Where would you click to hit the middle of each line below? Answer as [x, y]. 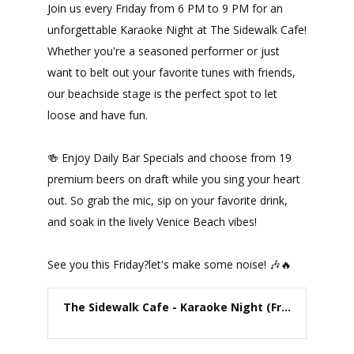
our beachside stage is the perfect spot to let [162, 94]
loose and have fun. [97, 115]
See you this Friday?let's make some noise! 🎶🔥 [169, 265]
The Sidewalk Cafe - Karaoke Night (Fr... [177, 307]
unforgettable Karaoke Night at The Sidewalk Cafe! [177, 30]
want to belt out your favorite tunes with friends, [171, 73]
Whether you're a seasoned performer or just [163, 51]
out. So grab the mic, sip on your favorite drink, [167, 201]
